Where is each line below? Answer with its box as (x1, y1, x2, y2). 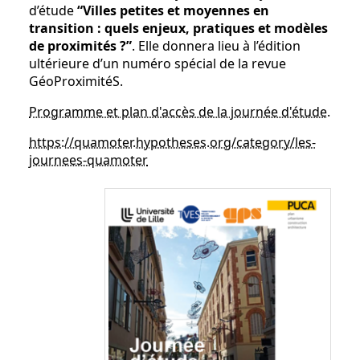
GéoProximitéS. (29, 72, 123, 90)
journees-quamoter (29, 151, 148, 169)
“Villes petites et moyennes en (77, 2, 269, 19)
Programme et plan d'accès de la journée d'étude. (29, 103, 330, 121)
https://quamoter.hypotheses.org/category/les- (29, 133, 316, 151)
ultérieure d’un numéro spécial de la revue (29, 55, 286, 72)
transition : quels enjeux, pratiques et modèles (29, 19, 328, 37)
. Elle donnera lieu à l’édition (132, 37, 301, 55)
